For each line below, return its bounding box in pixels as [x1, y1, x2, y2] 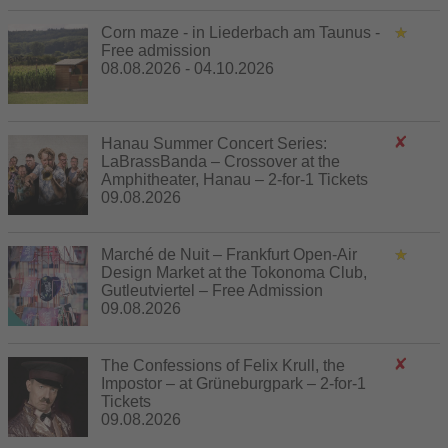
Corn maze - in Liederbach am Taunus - [101, 23, 380, 41]
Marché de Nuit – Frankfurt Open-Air [101, 245, 357, 263]
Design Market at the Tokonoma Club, [101, 263, 367, 281]
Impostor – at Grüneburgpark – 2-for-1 [101, 374, 366, 392]
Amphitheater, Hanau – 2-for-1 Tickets [101, 170, 368, 188]
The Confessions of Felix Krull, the [101, 356, 345, 374]
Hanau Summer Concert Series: [101, 134, 327, 152]
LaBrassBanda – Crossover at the [101, 152, 340, 170]
